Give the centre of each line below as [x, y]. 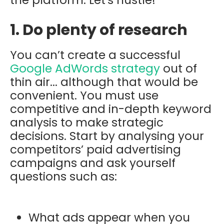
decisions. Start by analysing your [107, 136]
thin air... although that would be [104, 82]
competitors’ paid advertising [95, 149]
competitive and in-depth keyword [111, 109]
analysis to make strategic [87, 122]
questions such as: [63, 176]
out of [178, 68]
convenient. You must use [84, 95]
